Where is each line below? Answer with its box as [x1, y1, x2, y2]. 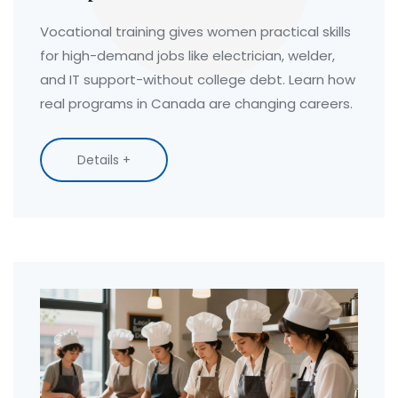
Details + [77, 151, 131, 170]
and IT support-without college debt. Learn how [40, 70, 355, 90]
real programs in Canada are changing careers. [40, 94, 353, 114]
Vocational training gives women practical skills [40, 22, 351, 42]
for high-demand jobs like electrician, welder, [40, 46, 335, 66]
